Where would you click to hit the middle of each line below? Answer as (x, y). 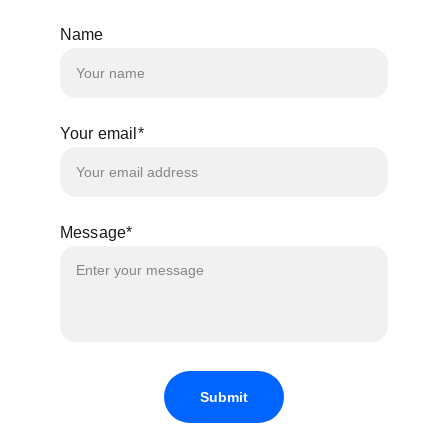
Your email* (102, 133)
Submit (224, 397)
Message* (96, 232)
